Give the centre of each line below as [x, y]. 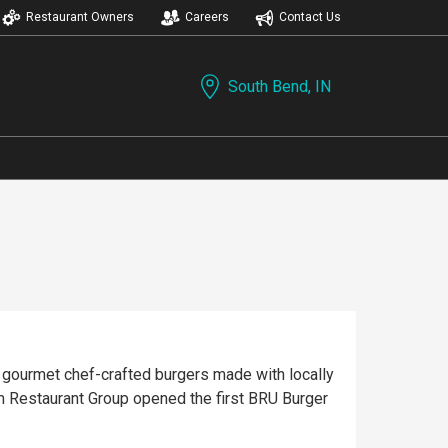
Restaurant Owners [80, 17]
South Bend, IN [279, 86]
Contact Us [310, 17]
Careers [206, 17]
